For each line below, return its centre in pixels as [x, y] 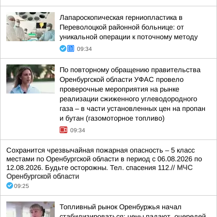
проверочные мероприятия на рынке [119, 89]
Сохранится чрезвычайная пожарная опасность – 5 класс [101, 150]
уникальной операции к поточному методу [129, 37]
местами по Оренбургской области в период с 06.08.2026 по [104, 159]
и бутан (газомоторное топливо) [112, 118]
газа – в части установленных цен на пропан [132, 108]
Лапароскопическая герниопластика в [121, 17]
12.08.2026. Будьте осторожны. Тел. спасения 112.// [92, 168]
